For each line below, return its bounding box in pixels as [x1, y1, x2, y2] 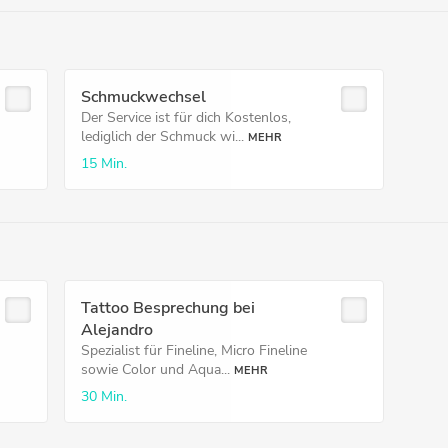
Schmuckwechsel [80, 86, 206, 108]
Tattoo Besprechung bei [80, 297, 255, 319]
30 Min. [80, 387, 127, 406]
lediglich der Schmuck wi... [80, 127, 244, 146]
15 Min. [80, 154, 127, 173]
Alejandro [80, 319, 153, 341]
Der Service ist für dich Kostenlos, [80, 108, 291, 127]
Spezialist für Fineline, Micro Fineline [80, 341, 307, 360]
